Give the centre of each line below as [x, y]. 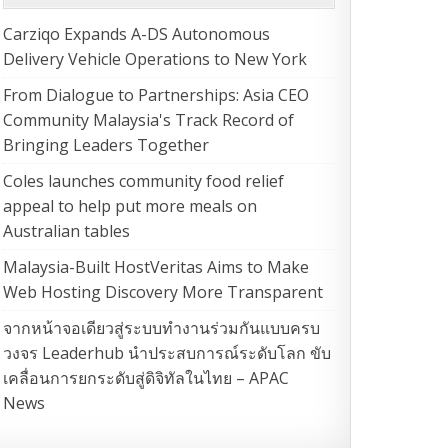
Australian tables [67, 231]
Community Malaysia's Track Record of [149, 120]
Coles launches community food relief [144, 181]
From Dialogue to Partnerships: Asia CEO [156, 95]
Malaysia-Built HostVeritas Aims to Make [156, 267]
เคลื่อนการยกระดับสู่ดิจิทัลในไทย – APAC [146, 378]
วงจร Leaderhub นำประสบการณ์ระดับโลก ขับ [167, 353]
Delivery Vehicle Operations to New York [155, 59]
